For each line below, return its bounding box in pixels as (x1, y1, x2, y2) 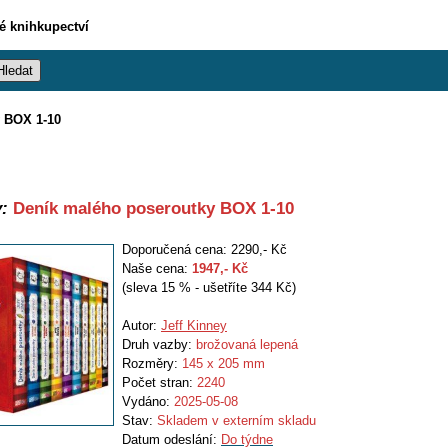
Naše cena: (122, 261, 192, 276)
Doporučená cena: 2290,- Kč (122, 242, 287, 257)
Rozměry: (122, 356, 182, 371)
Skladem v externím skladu (157, 413, 316, 428)
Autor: (122, 318, 161, 333)
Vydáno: (122, 394, 174, 409)
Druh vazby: (122, 337, 196, 352)
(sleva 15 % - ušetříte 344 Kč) (122, 280, 296, 295)
